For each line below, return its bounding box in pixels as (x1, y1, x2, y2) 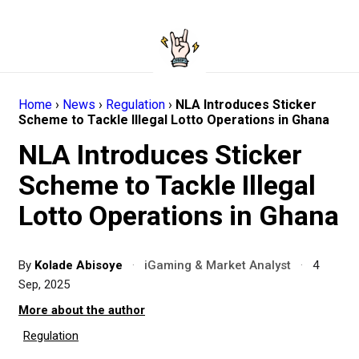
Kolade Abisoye (34, 258, 126, 272)
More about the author (18, 303, 145, 317)
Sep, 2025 (18, 277, 70, 292)
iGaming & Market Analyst (144, 258, 291, 272)
